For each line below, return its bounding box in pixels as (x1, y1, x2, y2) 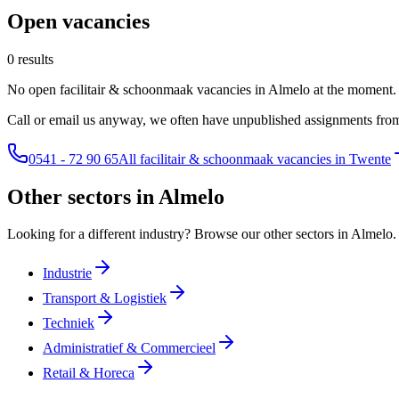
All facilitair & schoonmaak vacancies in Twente (118, 151, 391, 167)
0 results (7, 51, 53, 67)
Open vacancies (7, 9, 150, 33)
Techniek (43, 315, 94, 331)
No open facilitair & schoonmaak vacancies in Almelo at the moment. (7, 81, 396, 97)
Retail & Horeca (43, 365, 134, 381)
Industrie (43, 265, 92, 281)
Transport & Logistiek (43, 290, 167, 306)
